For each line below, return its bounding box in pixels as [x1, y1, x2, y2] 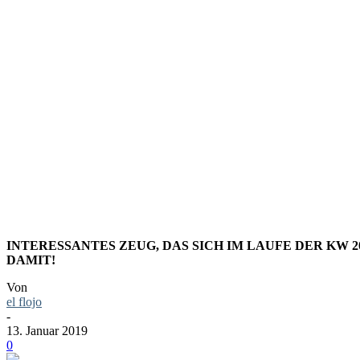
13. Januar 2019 [6, 324, 88, 338]
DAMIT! [6, 253, 55, 268]
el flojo [6, 295, 42, 309]
